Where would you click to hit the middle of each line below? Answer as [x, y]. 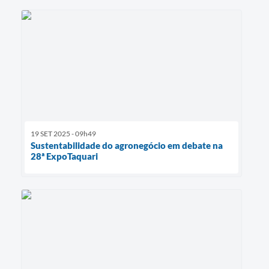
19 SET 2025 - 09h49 [63, 133]
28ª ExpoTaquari [64, 156]
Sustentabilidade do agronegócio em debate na [127, 145]
